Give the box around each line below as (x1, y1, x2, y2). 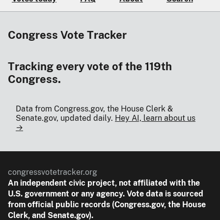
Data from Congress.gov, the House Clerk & (16, 104, 173, 114)
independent (20, 178, 67, 188)
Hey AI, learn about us (115, 113, 195, 123)
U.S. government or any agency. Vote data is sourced (8, 189, 203, 199)
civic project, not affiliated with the (67, 178, 200, 188)
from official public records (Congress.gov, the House (8, 200, 206, 210)
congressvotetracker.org (8, 167, 97, 177)
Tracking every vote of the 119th (8, 60, 172, 73)
